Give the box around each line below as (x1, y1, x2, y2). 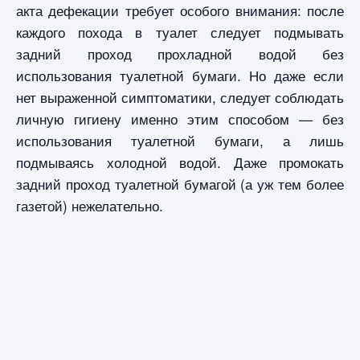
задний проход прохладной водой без (16, 43, 344, 63)
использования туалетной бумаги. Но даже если (16, 64, 344, 85)
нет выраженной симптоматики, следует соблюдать (16, 86, 344, 107)
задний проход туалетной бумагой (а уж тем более (16, 173, 344, 194)
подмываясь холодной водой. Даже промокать (16, 151, 344, 172)
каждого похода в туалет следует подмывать (16, 21, 344, 42)
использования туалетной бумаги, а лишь (16, 129, 344, 150)
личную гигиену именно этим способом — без (16, 108, 344, 129)
